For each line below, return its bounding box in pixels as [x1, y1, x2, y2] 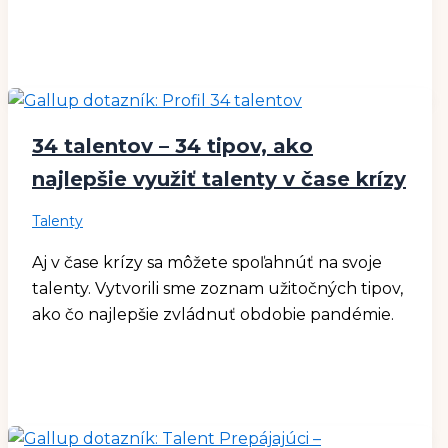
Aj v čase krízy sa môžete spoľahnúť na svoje [32, 253, 382, 273]
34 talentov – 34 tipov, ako [32, 134, 313, 159]
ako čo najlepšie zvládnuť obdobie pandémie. [32, 305, 394, 325]
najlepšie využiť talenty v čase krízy [32, 167, 406, 192]
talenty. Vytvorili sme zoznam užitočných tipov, [32, 279, 403, 299]
